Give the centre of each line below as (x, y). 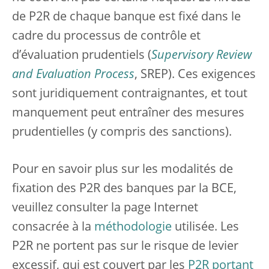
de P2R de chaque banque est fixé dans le (126, 17)
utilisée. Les (205, 228)
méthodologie (133, 228)
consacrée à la (53, 228)
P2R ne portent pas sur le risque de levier (125, 247)
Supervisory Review (201, 56)
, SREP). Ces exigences (195, 75)
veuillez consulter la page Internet (105, 208)
